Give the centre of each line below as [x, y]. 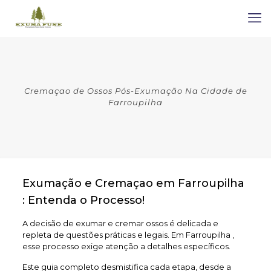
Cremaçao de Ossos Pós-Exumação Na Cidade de [135, 91]
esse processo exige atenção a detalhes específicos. [126, 246]
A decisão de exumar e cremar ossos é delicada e [120, 223]
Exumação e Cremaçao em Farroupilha [133, 183]
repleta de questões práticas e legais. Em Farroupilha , [128, 235]
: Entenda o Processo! [83, 200]
